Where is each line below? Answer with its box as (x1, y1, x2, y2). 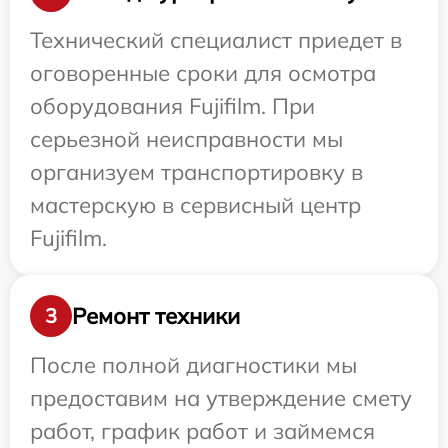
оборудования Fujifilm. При (30, 92, 315, 121)
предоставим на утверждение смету (30, 384, 412, 413)
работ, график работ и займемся (30, 417, 375, 446)
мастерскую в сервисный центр (30, 191, 361, 220)
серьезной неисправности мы (30, 125, 343, 154)
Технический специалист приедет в (30, 26, 402, 55)
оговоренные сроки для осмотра (30, 59, 376, 88)
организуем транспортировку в (30, 158, 363, 187)
